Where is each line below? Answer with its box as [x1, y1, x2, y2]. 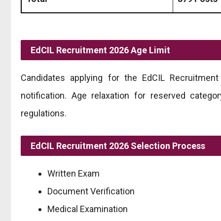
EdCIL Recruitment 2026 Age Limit [31, 44, 170, 55]
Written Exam [47, 168, 100, 179]
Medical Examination [47, 203, 128, 214]
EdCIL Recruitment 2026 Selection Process [31, 140, 205, 151]
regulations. [21, 108, 67, 118]
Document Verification [47, 185, 135, 196]
